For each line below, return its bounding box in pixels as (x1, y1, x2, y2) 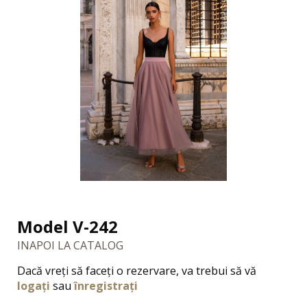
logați (17, 278, 53, 293)
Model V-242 (17, 214, 118, 238)
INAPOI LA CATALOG (17, 237, 123, 253)
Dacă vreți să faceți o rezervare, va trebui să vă (17, 262, 256, 278)
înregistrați (74, 278, 138, 293)
